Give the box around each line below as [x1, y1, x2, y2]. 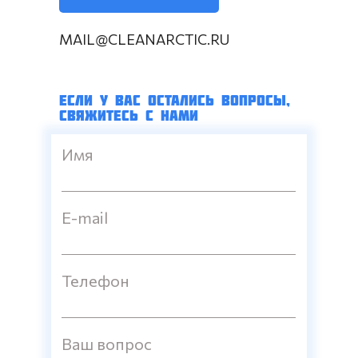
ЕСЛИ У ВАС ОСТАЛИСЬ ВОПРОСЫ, [59, 92, 290, 109]
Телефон [62, 271, 129, 290]
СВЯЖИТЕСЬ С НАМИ [59, 107, 198, 124]
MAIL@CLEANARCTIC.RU [59, 30, 230, 48]
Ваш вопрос [62, 334, 152, 353]
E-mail [62, 208, 108, 227]
